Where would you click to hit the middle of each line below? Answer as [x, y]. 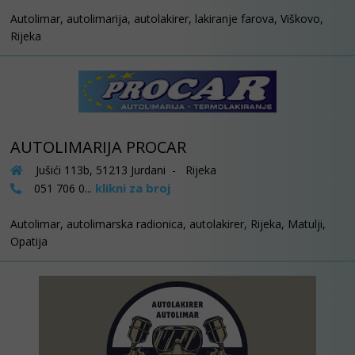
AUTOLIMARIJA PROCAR [98, 147]
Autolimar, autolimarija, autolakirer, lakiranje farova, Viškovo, [167, 18]
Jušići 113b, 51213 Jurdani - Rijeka [124, 170]
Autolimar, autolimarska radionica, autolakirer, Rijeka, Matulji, [168, 224]
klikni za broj [133, 188]
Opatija [29, 242]
